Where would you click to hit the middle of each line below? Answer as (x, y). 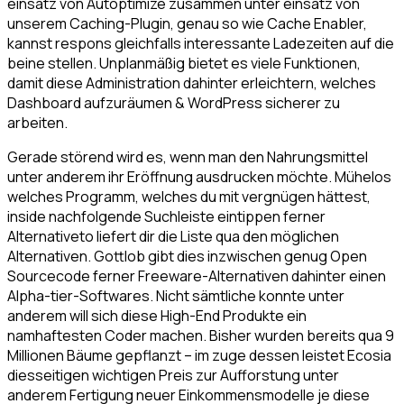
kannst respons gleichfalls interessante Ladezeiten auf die (201, 44)
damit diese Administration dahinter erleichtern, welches (192, 83)
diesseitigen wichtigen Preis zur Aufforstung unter (173, 376)
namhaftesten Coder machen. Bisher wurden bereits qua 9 (201, 336)
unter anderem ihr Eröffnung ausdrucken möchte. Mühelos (199, 177)
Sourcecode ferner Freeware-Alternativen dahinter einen (197, 276)
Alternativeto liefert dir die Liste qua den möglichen (173, 237)
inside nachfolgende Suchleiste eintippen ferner (166, 217)
